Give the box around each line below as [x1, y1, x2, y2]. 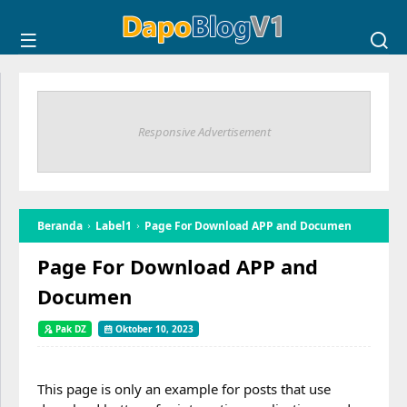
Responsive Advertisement [137, 124, 271, 140]
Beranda [37, 218, 83, 233]
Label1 [95, 218, 132, 233]
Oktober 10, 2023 [113, 323, 194, 335]
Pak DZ [55, 323, 86, 335]
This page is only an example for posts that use [37, 380, 331, 398]
